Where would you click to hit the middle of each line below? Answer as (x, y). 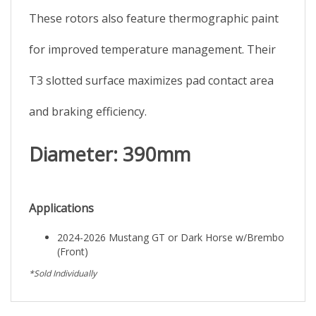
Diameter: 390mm (110, 141)
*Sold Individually (63, 260)
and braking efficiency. (88, 98)
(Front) (73, 238)
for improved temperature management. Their (152, 36)
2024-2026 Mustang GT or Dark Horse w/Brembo (171, 224)
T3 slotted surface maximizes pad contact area (151, 67)
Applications (61, 195)
